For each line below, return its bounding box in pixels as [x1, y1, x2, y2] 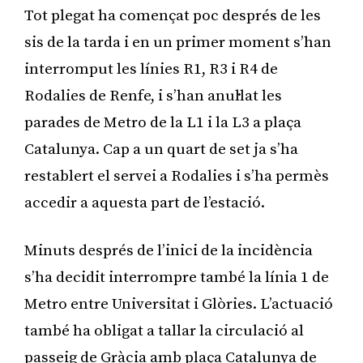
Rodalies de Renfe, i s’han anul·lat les [24, 86, 282, 105]
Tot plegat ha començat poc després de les [24, 6, 321, 25]
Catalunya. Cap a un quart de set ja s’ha [24, 139, 298, 159]
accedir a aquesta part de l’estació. [24, 193, 265, 212]
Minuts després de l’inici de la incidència [24, 241, 313, 260]
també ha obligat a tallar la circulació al [24, 321, 304, 340]
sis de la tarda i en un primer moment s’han [24, 32, 331, 52]
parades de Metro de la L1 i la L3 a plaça [24, 113, 301, 132]
